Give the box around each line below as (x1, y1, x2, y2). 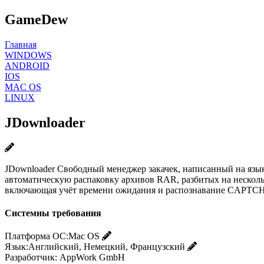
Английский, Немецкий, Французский (28, 242, 185, 252)
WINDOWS (5, 49, 52, 60)
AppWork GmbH (60, 252, 125, 263)
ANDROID (5, 60, 49, 71)
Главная (5, 39, 37, 49)
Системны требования (5, 207, 101, 218)
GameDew (5, 11, 68, 27)
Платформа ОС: (5, 231, 68, 242)
